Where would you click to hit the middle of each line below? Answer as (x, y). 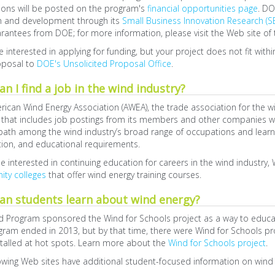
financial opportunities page (202, 8)
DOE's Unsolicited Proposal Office (104, 64)
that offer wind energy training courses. (123, 175)
